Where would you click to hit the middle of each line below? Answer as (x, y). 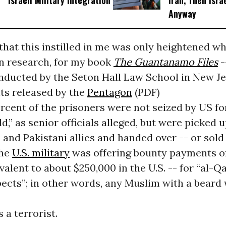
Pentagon (109, 92)
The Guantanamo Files (165, 62)
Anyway (182, 14)
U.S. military (41, 153)
